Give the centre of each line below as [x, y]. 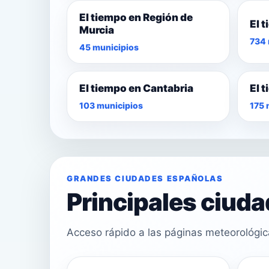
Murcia [97, 30]
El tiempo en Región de [136, 18]
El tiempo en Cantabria [136, 89]
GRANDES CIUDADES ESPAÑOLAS [145, 179]
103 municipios [111, 106]
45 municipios [109, 47]
